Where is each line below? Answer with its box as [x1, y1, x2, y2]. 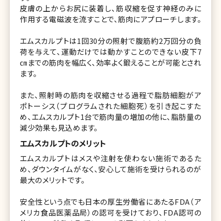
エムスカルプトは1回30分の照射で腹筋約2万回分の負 [20, 35, 201, 46]
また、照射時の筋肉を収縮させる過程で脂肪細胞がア [20, 89, 201, 100]
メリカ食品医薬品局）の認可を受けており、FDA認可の [20, 207, 201, 218]
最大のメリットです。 [20, 174, 85, 185]
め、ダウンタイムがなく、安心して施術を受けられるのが [20, 163, 201, 174]
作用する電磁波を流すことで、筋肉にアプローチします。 [20, 13, 201, 24]
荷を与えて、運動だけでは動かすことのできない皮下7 [20, 46, 201, 57]
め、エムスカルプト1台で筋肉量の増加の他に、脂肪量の [20, 111, 201, 122]
